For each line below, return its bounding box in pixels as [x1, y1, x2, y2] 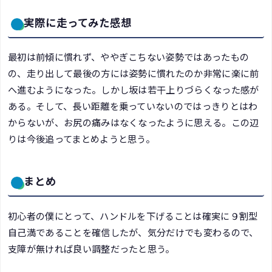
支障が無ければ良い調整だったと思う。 [8, 241, 175, 255]
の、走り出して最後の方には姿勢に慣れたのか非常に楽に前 [8, 66, 259, 80]
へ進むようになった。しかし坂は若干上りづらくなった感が [8, 83, 259, 97]
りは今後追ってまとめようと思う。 [8, 132, 155, 146]
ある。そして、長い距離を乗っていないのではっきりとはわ [8, 99, 258, 113]
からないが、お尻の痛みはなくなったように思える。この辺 [8, 115, 259, 129]
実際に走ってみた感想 [24, 16, 132, 30]
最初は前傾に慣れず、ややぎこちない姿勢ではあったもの [8, 50, 250, 64]
